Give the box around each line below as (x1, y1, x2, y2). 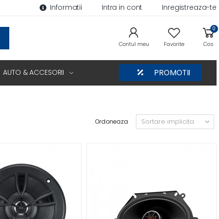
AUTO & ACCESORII (3, 67, 65, 77)
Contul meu (118, 40, 149, 48)
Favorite (163, 40, 184, 48)
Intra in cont (102, 2, 143, 13)
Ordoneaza (95, 117, 128, 126)
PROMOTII (152, 67, 191, 78)
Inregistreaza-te (162, 2, 217, 13)
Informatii (50, 2, 83, 12)
